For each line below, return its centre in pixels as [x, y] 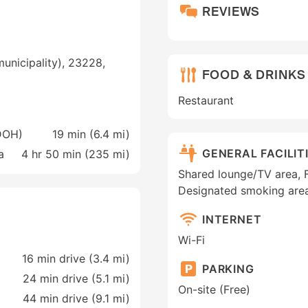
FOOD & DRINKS [254, 75]
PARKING [228, 268]
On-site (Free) [214, 290]
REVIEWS [231, 11]
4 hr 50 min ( [55, 154]
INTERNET [232, 219]
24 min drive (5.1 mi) [76, 279]
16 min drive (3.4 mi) [76, 259]
